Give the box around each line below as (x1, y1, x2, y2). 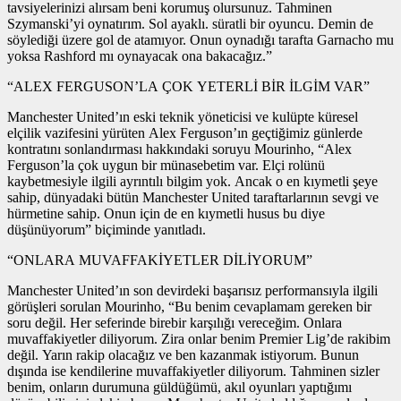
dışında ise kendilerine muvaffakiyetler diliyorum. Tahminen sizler (7, 363, 380, 379)
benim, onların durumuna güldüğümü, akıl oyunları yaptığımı (7, 379, 352, 395)
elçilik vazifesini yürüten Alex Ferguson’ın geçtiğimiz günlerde (7, 124, 363, 141)
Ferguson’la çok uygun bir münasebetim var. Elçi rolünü (7, 157, 325, 173)
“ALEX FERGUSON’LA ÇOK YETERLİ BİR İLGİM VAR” (7, 78, 370, 94)
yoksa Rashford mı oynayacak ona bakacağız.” (7, 47, 272, 64)
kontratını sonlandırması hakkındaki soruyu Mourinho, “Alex (7, 141, 352, 157)
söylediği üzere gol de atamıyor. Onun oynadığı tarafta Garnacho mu (7, 31, 394, 47)
